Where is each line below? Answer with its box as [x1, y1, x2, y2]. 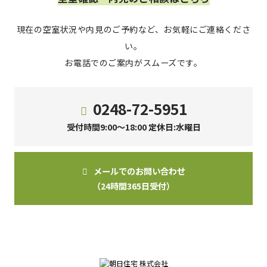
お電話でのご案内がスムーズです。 [64, 57, 203, 69]
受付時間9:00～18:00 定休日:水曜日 [66, 120, 201, 133]
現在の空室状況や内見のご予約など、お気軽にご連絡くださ [16, 23, 251, 36]
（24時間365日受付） [92, 180, 175, 193]
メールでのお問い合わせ [93, 164, 185, 178]
